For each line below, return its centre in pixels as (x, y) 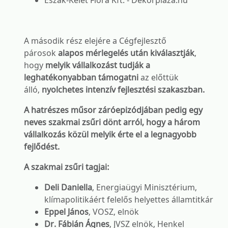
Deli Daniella (68, 187)
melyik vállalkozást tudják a (98, 65)
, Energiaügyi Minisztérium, (145, 187)
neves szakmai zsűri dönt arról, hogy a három (112, 122)
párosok (41, 53)
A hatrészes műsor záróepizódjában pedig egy (113, 110)
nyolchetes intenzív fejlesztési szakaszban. (123, 90)
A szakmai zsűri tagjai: (67, 167)
